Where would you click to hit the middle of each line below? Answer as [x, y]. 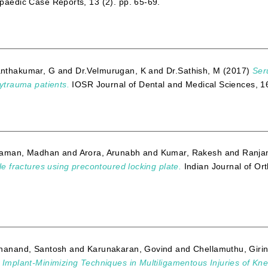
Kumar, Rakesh [191, 153]
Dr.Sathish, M [194, 70]
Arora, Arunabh [110, 153]
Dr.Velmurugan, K [111, 70]
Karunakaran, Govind [130, 249]
